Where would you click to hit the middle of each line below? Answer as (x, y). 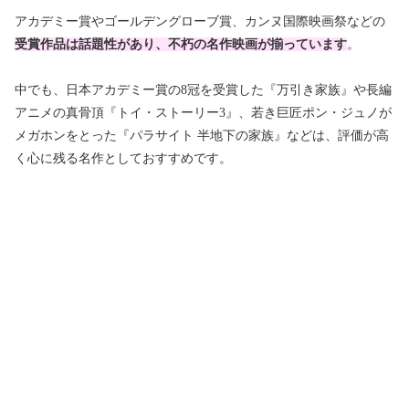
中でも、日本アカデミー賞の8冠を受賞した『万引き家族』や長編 (203, 89)
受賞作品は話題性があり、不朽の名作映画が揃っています (181, 44)
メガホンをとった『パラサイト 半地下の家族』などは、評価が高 (202, 135)
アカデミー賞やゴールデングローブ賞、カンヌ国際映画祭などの (200, 21)
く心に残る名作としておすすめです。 (123, 158)
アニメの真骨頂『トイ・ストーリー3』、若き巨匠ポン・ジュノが (203, 112)
